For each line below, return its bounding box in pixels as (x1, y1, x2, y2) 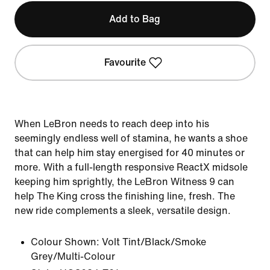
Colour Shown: (31, 237, 99, 247)
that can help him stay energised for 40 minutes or (14, 148, 245, 158)
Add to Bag (109, 14, 161, 24)
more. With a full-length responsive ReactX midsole (14, 162, 248, 172)
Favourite (104, 57, 146, 67)
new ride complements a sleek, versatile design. (14, 206, 231, 216)
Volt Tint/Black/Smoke (102, 237, 206, 247)
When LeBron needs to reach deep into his (14, 119, 209, 129)
